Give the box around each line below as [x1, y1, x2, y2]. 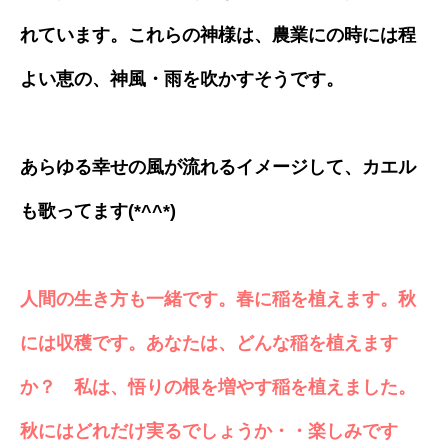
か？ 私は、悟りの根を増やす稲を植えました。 [20, 376, 416, 397]
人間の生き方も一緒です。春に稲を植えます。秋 [20, 288, 416, 309]
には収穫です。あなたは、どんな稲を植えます [20, 332, 398, 353]
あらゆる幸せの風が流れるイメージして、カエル [20, 156, 416, 177]
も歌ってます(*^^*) [20, 200, 176, 221]
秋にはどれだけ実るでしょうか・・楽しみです [20, 420, 398, 441]
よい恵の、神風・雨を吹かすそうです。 [20, 68, 344, 89]
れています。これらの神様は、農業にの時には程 [20, 24, 416, 45]
